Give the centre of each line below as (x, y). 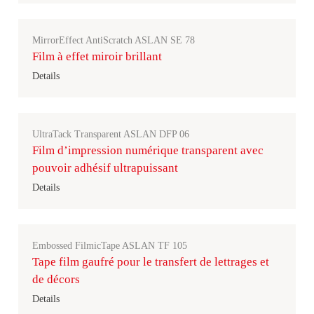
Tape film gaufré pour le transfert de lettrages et (151, 262)
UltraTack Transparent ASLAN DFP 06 (111, 134)
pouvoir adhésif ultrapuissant (105, 168)
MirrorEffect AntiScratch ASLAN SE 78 (114, 40)
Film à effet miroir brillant (97, 56)
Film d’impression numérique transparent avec (148, 150)
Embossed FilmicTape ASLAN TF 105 (110, 246)
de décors (56, 279)
